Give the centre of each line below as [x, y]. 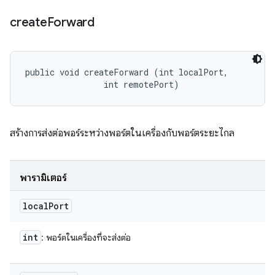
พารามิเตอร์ [43, 178]
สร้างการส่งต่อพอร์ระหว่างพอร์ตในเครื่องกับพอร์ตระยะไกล [122, 133]
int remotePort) [102, 84]
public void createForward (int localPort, [129, 72]
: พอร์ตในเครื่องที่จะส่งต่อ [86, 238]
